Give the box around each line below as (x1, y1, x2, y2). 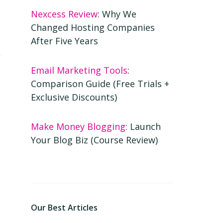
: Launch (125, 120, 161, 132)
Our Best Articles (31, 202, 98, 213)
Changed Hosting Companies (31, 21, 155, 33)
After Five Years (31, 34, 99, 47)
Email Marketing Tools (31, 64, 128, 76)
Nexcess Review (31, 7, 98, 20)
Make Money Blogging (31, 120, 126, 132)
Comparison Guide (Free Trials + (31, 77, 170, 90)
